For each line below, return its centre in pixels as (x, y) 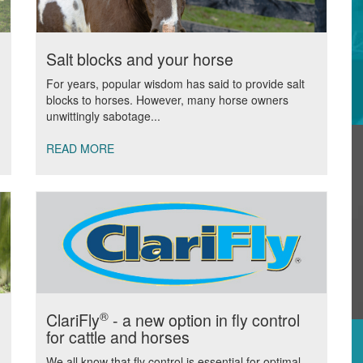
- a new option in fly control (204, 320)
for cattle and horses (118, 337)
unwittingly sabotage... (103, 116)
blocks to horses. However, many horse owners (167, 100)
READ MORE (80, 148)
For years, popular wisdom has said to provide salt (175, 83)
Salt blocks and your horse (140, 59)
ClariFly (73, 320)
